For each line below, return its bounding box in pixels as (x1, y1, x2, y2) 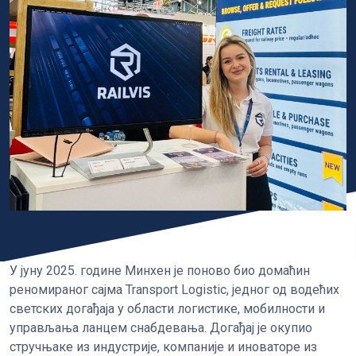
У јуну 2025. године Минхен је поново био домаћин (10, 263, 310, 279)
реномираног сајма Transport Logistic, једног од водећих (10, 282, 339, 298)
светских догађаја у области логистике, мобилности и (10, 301, 325, 317)
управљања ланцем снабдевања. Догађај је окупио (10, 320, 312, 336)
